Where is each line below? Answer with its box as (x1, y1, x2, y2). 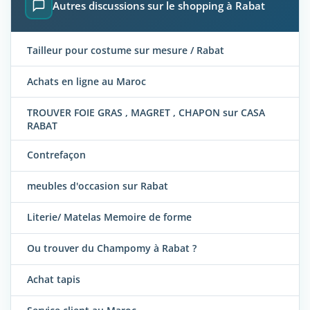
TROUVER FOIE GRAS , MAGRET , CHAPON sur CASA (27, 105, 265, 119)
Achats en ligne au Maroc (27, 74, 146, 88)
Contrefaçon (27, 148, 86, 162)
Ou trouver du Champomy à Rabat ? (27, 241, 197, 255)
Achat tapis (27, 273, 80, 286)
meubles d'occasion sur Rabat (27, 179, 168, 193)
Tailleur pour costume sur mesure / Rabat (27, 43, 224, 57)
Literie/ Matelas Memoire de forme (27, 210, 192, 224)
